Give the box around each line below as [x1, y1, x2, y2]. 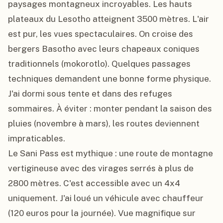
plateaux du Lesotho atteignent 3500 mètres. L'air [8, 14, 209, 24]
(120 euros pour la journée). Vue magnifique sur [8, 208, 196, 218]
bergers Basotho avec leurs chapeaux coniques [8, 44, 200, 54]
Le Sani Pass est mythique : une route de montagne [8, 148, 213, 158]
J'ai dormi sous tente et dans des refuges [8, 89, 172, 99]
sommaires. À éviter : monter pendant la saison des [8, 104, 212, 113]
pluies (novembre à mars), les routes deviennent [8, 118, 200, 128]
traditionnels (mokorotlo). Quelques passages [8, 59, 191, 69]
